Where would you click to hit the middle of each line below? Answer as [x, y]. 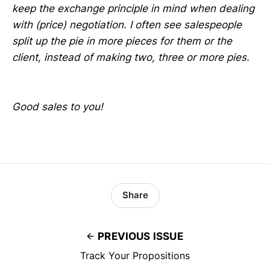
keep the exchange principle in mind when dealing [133, 9]
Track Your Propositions [135, 255]
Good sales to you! [58, 106]
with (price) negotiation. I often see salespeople [127, 25]
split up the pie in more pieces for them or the [122, 41]
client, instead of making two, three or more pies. [131, 58]
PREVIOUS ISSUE [140, 236]
